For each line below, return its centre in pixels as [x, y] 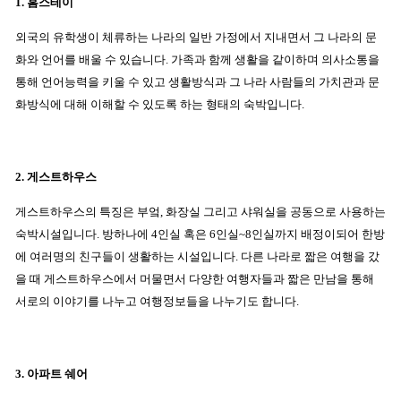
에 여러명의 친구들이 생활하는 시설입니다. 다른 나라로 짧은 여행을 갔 [197, 257]
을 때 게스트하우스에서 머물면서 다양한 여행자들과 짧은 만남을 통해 [195, 279]
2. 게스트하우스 [57, 177]
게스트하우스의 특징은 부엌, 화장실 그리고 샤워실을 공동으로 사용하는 [200, 212]
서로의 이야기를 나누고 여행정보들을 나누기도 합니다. [157, 302]
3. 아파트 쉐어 [51, 374]
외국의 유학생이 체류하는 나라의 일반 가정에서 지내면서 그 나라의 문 [196, 38]
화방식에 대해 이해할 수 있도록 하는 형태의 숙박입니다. [160, 105]
